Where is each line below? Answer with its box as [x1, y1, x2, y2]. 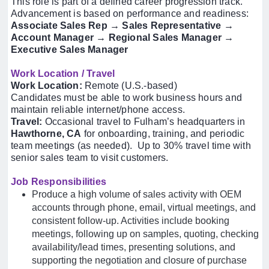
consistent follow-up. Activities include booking [32, 216, 229, 226]
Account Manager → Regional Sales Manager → [11, 32, 234, 43]
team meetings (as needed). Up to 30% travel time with [11, 141, 251, 151]
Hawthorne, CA [11, 128, 82, 139]
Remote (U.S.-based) [82, 80, 177, 91]
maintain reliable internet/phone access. [11, 104, 185, 115]
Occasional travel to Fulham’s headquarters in [42, 116, 246, 127]
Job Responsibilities [11, 177, 106, 187]
